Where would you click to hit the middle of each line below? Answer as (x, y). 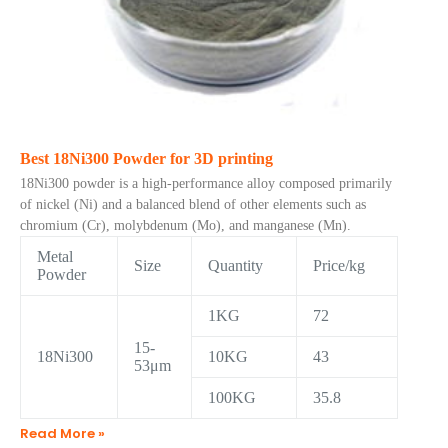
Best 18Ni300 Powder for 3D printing (146, 158)
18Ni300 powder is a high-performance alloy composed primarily (206, 183)
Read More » (62, 433)
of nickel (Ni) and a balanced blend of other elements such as (193, 204)
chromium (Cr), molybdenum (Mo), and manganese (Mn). (185, 225)
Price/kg (339, 265)
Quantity (235, 265)
